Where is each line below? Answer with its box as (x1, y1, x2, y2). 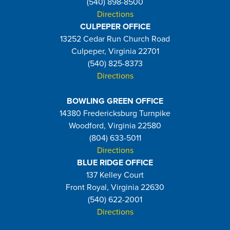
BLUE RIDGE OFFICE (77, 158, 153, 168)
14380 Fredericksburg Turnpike (60, 108, 170, 119)
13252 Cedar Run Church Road (60, 34, 170, 45)
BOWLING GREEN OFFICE (67, 96, 163, 107)
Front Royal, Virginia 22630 (66, 182, 164, 193)
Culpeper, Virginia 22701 (71, 46, 159, 57)
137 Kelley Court (86, 170, 144, 181)
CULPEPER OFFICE (80, 22, 150, 32)
